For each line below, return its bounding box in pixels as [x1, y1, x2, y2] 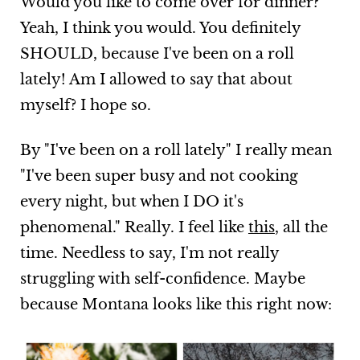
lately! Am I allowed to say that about [19, 71, 292, 89]
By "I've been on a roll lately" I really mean [19, 141, 332, 160]
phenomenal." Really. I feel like [19, 219, 248, 237]
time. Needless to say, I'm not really [19, 244, 279, 263]
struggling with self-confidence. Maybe [19, 270, 305, 288]
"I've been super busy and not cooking [19, 167, 298, 186]
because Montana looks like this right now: [19, 296, 332, 314]
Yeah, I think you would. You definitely [19, 19, 301, 38]
